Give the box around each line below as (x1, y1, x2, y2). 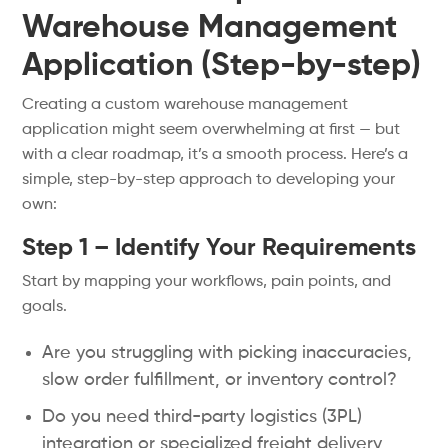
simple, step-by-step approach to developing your (22, 172, 396, 188)
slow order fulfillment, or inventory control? (42, 371, 398, 389)
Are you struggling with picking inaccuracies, (42, 344, 413, 362)
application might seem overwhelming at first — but (22, 122, 401, 138)
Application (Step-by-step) (22, 50, 422, 82)
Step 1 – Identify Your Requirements (22, 236, 417, 260)
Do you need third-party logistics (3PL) (42, 408, 363, 426)
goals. (22, 299, 68, 315)
